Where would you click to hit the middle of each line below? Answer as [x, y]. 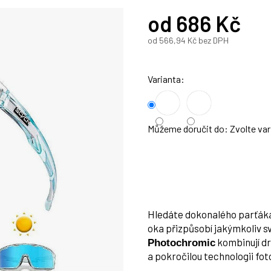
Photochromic [181, 243]
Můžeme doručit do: [188, 129]
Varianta [165, 79]
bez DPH [213, 41]
